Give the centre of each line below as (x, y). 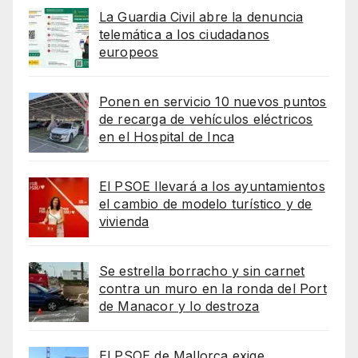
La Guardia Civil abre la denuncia (201, 16)
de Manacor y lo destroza (179, 306)
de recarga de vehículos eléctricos (206, 119)
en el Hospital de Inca (167, 136)
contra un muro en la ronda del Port (213, 288)
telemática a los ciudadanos (184, 34)
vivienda (124, 221)
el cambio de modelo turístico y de (205, 203)
